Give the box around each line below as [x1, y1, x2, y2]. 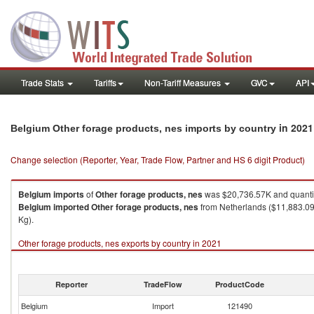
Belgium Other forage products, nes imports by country [11, 123, 279, 134]
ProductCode [215, 279, 264, 289]
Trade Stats [21, 76, 66, 88]
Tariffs [94, 76, 116, 88]
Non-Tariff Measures [144, 76, 223, 88]
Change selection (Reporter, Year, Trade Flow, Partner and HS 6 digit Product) [11, 153, 305, 165]
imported [53, 200, 89, 213]
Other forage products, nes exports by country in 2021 [18, 237, 221, 249]
